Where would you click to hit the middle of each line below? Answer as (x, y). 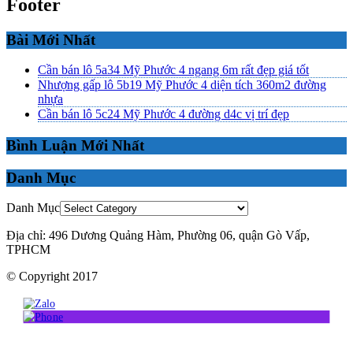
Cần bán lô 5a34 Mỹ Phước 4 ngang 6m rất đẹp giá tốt (173, 70)
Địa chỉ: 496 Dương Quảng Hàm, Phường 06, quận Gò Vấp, (158, 236)
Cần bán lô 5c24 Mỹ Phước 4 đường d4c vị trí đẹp (163, 114)
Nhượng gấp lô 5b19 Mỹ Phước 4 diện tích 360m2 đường (182, 85)
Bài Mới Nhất (51, 39)
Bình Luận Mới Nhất (75, 145)
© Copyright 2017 (52, 277)
